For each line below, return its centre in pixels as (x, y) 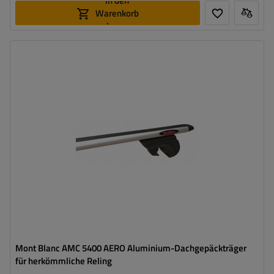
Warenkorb (117, 13)
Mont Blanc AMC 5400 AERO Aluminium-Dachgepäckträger (131, 248)
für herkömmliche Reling (64, 261)
